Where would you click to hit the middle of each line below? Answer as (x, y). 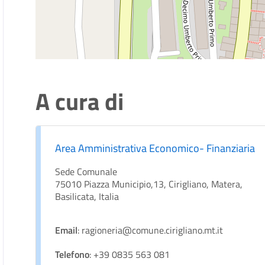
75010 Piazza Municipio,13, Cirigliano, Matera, (149, 184)
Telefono (72, 254)
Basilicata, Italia (87, 196)
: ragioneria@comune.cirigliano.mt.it (151, 230)
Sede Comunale (86, 172)
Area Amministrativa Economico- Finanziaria (155, 148)
